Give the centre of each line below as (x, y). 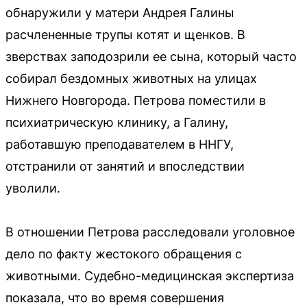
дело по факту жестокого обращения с (124, 254)
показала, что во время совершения (115, 297)
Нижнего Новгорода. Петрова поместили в (136, 100)
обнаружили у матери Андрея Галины (120, 12)
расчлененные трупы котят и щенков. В (125, 34)
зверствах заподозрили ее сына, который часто (151, 56)
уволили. (33, 188)
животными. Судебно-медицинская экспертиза (150, 275)
